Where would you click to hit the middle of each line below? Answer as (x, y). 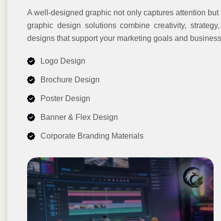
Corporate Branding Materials (92, 136)
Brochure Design (70, 79)
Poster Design (65, 98)
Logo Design (63, 61)
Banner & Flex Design (79, 117)
